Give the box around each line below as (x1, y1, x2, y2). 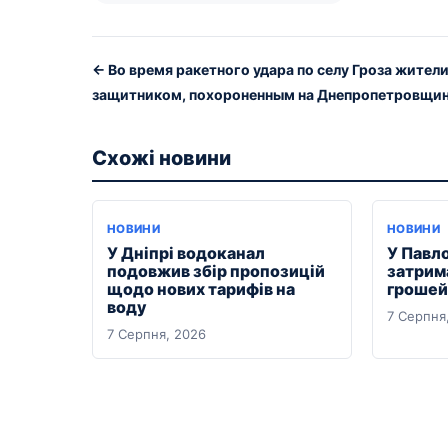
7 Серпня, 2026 (107, 325, 206, 342)
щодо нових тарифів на (107, 278, 295, 299)
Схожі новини (92, 145, 231, 170)
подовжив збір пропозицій (107, 260, 325, 281)
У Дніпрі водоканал (107, 242, 265, 263)
